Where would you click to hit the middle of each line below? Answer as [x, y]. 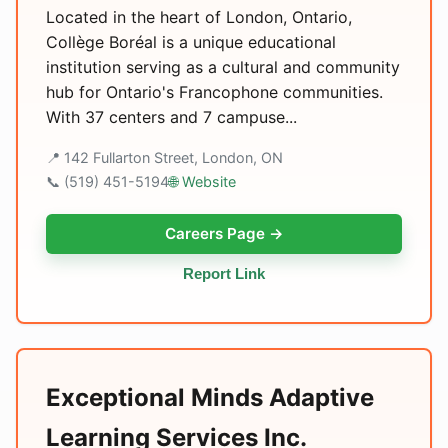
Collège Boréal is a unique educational [191, 42]
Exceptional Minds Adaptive [210, 397]
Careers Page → [224, 233]
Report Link [224, 273]
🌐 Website [202, 181]
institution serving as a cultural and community [223, 67]
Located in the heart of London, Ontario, [199, 17]
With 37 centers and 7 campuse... [171, 117]
